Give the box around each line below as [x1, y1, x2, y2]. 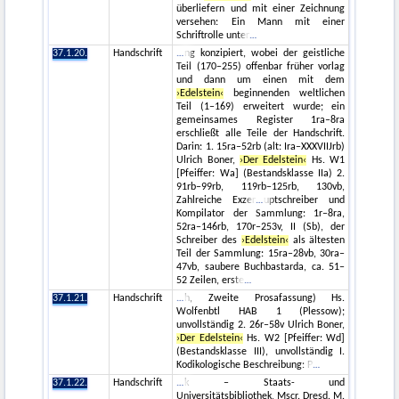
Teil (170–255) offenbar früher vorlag [176, 61, 346, 73]
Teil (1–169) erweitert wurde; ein [176, 102, 346, 113]
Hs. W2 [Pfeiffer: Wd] [242, 333, 346, 345]
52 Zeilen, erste [176, 275, 245, 287]
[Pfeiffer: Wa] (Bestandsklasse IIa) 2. [176, 168, 346, 180]
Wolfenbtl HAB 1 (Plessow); [176, 306, 346, 318]
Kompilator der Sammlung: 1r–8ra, [176, 208, 346, 220]
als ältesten [288, 235, 346, 247]
